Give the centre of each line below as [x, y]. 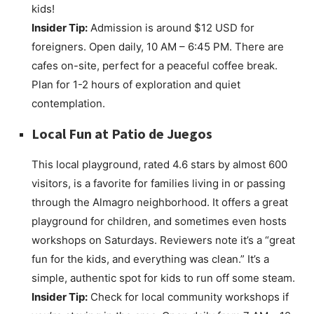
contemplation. [68, 104]
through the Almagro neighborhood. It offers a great [160, 203]
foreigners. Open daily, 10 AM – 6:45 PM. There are [158, 47]
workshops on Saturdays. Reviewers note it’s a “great [163, 240]
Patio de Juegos [162, 134]
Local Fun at [71, 134]
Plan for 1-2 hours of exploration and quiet [136, 85]
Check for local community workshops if [188, 297]
